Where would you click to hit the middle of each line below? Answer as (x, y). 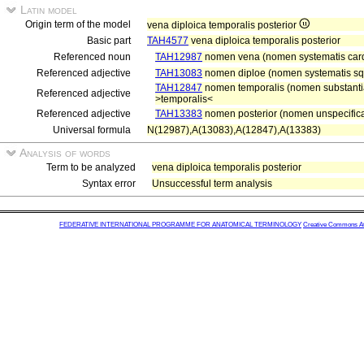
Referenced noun (92, 57)
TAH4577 (168, 41)
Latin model (47, 10)
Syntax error (109, 184)
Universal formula (92, 130)
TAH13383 (179, 114)
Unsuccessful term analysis (212, 184)
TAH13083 (179, 73)
